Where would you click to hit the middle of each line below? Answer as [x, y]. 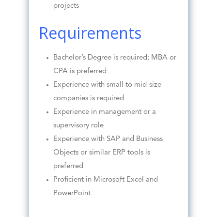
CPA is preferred [80, 72]
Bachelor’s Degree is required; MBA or [115, 58]
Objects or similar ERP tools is [101, 153]
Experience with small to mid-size [107, 85]
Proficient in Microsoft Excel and [105, 180]
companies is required [88, 99]
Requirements [90, 33]
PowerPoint [72, 194]
